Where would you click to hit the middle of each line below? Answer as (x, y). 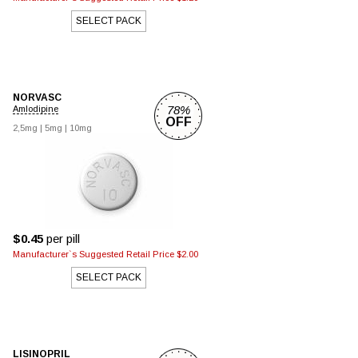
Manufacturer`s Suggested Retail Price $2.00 (105, 254)
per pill (62, 239)
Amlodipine (36, 109)
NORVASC (37, 97)
